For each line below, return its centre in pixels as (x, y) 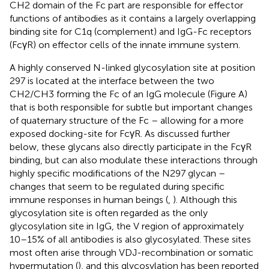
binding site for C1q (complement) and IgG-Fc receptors (131, 31)
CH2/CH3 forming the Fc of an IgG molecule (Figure (124, 94)
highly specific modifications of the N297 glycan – (117, 173)
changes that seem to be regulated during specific (117, 186)
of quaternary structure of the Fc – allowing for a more (127, 120)
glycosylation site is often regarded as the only (109, 213)
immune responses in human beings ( (89, 199)
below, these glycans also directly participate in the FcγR (131, 147)
